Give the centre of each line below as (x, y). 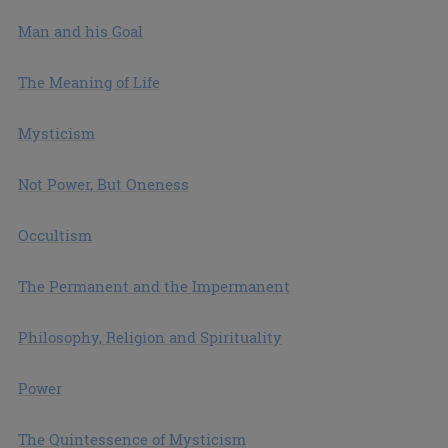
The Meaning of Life (88, 82)
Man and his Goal (80, 31)
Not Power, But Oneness (103, 184)
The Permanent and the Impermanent (153, 286)
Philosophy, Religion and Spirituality (149, 337)
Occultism (54, 235)
